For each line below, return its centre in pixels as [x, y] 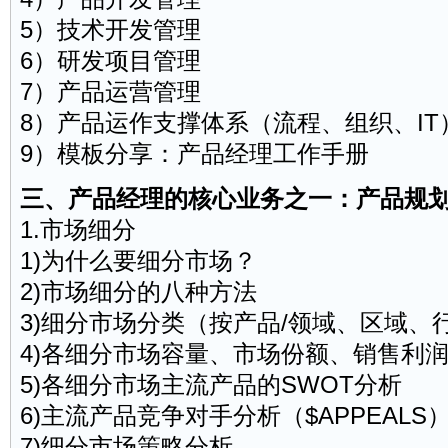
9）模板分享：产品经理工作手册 [194, 153]
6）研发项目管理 [110, 60]
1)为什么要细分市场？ [138, 260]
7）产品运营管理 [110, 91]
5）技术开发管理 [110, 29]
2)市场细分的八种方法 [138, 291]
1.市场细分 [77, 229]
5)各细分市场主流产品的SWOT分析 [210, 384]
